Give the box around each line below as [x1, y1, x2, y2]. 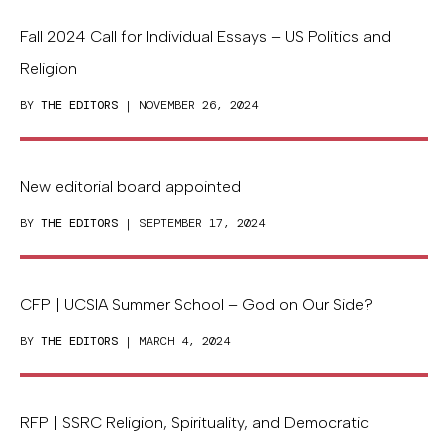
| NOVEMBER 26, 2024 [118, 97, 258, 114]
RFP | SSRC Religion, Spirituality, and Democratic [20, 413, 369, 433]
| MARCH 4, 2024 [118, 333, 230, 350]
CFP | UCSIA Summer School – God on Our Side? [20, 295, 373, 315]
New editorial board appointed [20, 177, 241, 197]
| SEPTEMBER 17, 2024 [118, 215, 265, 232]
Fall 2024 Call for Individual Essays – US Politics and [20, 27, 391, 47]
